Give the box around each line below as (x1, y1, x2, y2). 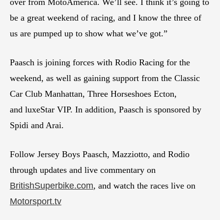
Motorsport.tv (10, 196, 61, 206)
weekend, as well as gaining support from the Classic (10, 73, 200, 83)
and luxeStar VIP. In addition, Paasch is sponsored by (10, 104, 201, 114)
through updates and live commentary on (10, 165, 156, 175)
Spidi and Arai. (10, 120, 66, 130)
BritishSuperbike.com (10, 180, 93, 191)
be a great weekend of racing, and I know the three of (10, 12, 201, 23)
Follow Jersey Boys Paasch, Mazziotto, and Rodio (10, 149, 190, 159)
